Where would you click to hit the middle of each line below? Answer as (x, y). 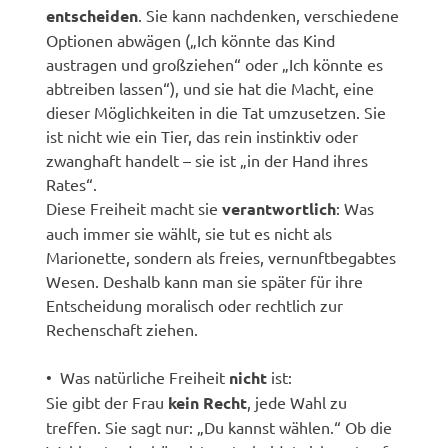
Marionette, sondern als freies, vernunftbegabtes (221, 256)
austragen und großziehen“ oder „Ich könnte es (215, 63)
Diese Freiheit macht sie (134, 207)
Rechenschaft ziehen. (122, 328)
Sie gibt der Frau (107, 401)
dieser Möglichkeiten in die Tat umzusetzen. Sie (216, 111)
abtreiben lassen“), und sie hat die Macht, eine (210, 87)
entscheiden (92, 15)
